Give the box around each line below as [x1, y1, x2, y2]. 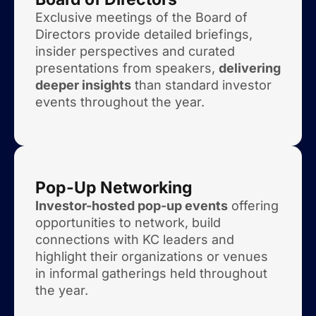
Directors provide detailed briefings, [35, 26, 253, 42]
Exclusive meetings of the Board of [35, 9, 248, 25]
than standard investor [131, 77, 272, 92]
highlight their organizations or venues [35, 248, 268, 264]
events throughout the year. [35, 94, 205, 109]
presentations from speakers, [35, 60, 219, 75]
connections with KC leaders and [35, 231, 234, 247]
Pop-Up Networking [35, 177, 193, 197]
